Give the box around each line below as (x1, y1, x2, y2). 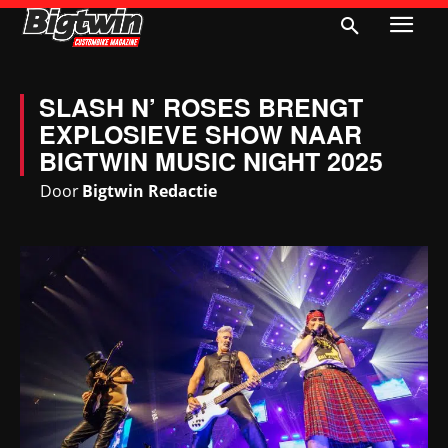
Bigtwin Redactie (82, 180, 217, 202)
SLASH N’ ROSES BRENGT (39, 89, 363, 125)
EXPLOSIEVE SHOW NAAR (39, 116, 362, 152)
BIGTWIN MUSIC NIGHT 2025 (39, 143, 383, 179)
